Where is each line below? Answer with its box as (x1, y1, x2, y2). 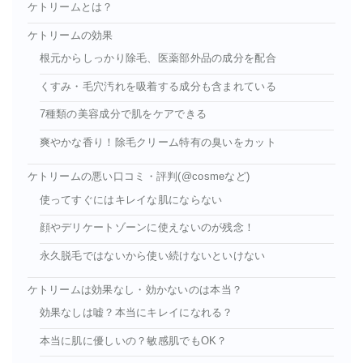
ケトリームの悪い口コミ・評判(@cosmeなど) (27, 171, 250, 183)
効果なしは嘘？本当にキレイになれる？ (39, 307, 233, 319)
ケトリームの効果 (27, 29, 113, 41)
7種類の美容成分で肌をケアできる (39, 109, 207, 121)
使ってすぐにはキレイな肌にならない (39, 194, 223, 206)
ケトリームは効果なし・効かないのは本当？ (27, 284, 243, 296)
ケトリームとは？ (27, 2, 113, 14)
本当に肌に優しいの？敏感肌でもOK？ (39, 335, 228, 347)
